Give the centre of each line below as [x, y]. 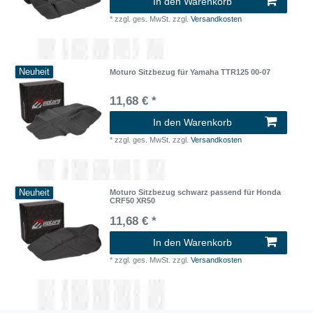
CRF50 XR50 [133, 200]
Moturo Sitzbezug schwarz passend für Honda [196, 192]
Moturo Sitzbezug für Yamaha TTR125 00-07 [190, 72]
